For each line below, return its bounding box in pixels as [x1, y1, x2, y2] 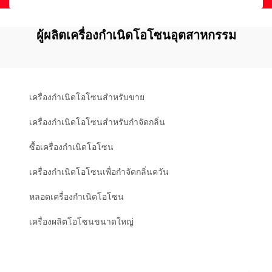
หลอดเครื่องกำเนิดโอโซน [29, 192, 124, 202]
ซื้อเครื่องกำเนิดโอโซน [29, 142, 114, 152]
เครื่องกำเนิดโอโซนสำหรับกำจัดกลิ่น [29, 117, 165, 127]
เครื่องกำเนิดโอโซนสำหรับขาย [29, 92, 144, 102]
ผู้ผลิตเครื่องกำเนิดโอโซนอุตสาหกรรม [36, 28, 236, 42]
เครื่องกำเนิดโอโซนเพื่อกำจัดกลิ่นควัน [29, 167, 169, 177]
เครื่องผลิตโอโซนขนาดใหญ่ [29, 217, 134, 226]
